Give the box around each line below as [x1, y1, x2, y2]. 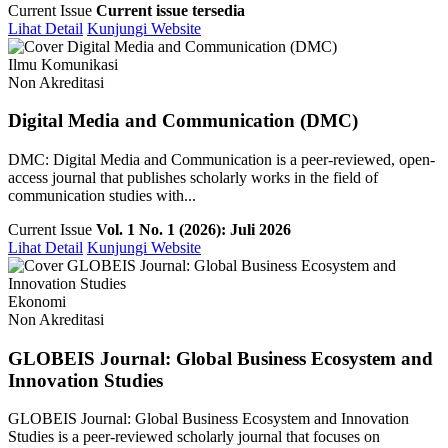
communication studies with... [8, 186, 196, 204]
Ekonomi [8, 292, 66, 310]
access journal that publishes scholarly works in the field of [8, 168, 378, 186]
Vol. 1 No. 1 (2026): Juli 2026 [96, 220, 291, 238]
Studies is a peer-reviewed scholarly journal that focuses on [8, 428, 380, 446]
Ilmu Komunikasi [8, 55, 118, 73]
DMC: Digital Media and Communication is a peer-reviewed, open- [8, 150, 435, 168]
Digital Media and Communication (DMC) [8, 110, 358, 132]
